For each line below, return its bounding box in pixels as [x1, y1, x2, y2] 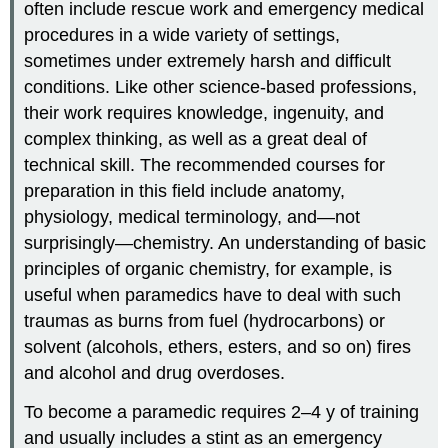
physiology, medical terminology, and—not [24, 207, 361, 228]
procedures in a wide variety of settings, [24, 25, 341, 46]
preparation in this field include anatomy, [24, 181, 346, 202]
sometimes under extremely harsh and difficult [24, 51, 392, 72]
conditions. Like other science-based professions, [24, 77, 418, 98]
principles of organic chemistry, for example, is [24, 259, 393, 280]
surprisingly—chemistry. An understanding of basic [24, 233, 427, 254]
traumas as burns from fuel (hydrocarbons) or [24, 311, 386, 332]
